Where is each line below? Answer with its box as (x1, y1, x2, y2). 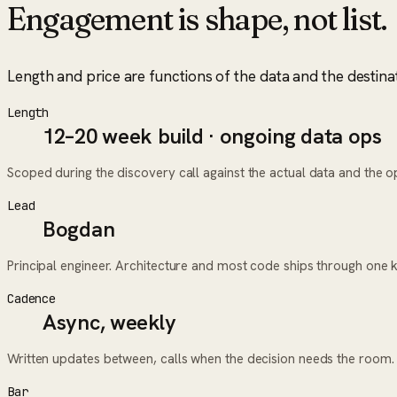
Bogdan (43, 214, 115, 243)
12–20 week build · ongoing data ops (43, 121, 382, 150)
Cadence (7, 290, 57, 307)
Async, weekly (43, 307, 176, 336)
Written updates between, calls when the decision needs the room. (7, 349, 394, 368)
